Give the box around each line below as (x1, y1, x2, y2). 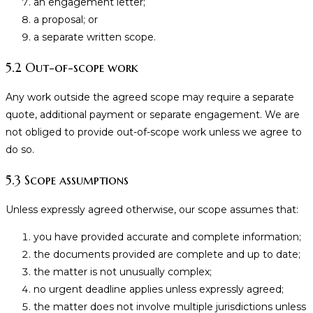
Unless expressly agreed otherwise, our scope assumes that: (6, 203, 298, 217)
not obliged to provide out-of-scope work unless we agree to (6, 126, 302, 139)
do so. (6, 143, 34, 156)
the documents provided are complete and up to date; (34, 248, 300, 261)
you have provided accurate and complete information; (34, 231, 301, 244)
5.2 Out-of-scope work (6, 59, 138, 76)
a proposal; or (34, 13, 98, 27)
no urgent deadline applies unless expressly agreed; (34, 283, 284, 296)
